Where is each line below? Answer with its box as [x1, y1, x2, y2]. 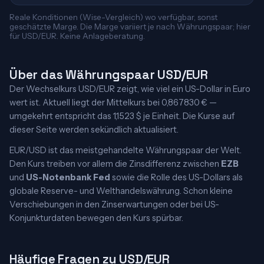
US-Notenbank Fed [26, 172, 110, 183]
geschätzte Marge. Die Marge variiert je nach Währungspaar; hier [9, 22, 250, 31]
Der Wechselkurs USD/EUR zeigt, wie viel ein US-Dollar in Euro [9, 84, 250, 94]
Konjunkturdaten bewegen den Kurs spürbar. [9, 213, 183, 223]
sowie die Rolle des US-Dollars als [110, 172, 243, 183]
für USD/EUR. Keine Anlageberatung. [9, 31, 145, 41]
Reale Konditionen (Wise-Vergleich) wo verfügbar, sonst [9, 12, 217, 22]
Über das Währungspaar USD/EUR [9, 67, 208, 82]
